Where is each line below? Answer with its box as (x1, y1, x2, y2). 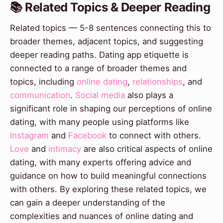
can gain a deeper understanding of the (10, 197, 165, 208)
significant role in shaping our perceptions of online (10, 103, 212, 113)
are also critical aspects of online (81, 143, 213, 154)
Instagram (10, 130, 49, 140)
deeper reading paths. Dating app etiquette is (10, 49, 189, 60)
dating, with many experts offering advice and (10, 157, 191, 167)
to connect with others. (107, 130, 201, 140)
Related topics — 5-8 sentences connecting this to (10, 22, 211, 33)
